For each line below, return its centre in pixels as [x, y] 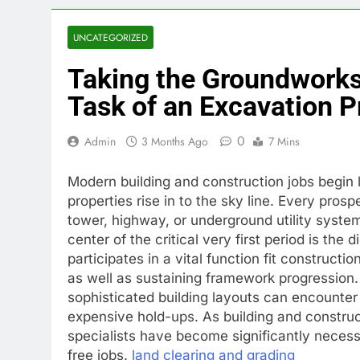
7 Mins [284, 141]
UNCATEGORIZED [110, 37]
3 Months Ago [175, 141]
